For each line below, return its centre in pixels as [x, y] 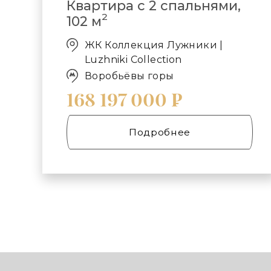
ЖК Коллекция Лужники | [154, 45]
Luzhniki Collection [133, 59]
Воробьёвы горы [129, 76]
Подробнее [160, 132]
